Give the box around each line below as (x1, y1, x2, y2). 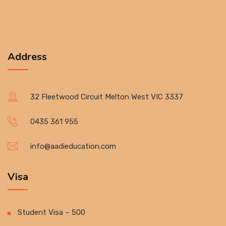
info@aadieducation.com (30, 142, 116, 151)
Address (8, 50, 47, 64)
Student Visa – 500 (18, 208, 85, 217)
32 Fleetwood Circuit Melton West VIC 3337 (30, 92, 183, 101)
